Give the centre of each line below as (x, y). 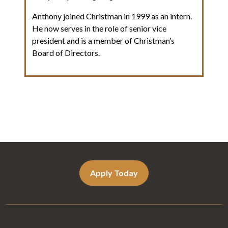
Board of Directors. (66, 52)
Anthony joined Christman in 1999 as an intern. (112, 16)
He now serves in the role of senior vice (99, 28)
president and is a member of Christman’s (103, 40)
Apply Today (114, 173)
